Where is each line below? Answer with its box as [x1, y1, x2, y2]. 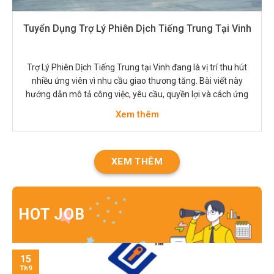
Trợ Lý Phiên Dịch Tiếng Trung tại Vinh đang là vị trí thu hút [27, 62, 247, 73]
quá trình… [117, 116, 157, 127]
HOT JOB [18, 205, 85, 223]
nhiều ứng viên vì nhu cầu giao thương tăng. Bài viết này [31, 76, 243, 86]
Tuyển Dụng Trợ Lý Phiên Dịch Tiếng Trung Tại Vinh [23, 23, 251, 35]
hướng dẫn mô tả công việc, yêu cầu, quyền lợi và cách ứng [26, 89, 248, 100]
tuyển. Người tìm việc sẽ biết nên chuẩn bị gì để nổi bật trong [24, 103, 250, 113]
